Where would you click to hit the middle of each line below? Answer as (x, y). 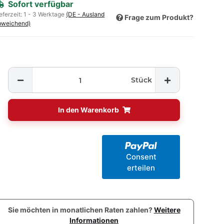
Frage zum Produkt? (159, 17)
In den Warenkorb (89, 110)
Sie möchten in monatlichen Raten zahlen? (81, 209)
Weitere (167, 209)
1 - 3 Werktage (45, 14)
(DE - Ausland (85, 14)
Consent (141, 156)
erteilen (141, 167)
